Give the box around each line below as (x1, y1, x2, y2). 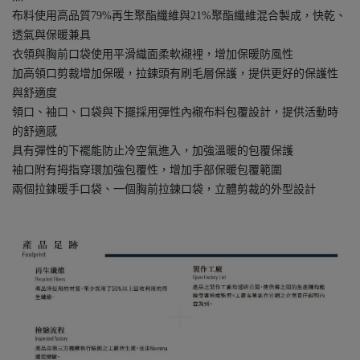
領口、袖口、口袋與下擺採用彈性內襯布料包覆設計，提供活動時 (12, 106, 338, 119)
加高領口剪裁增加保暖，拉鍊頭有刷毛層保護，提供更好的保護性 (12, 67, 338, 80)
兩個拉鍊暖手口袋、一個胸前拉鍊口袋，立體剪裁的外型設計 (12, 183, 316, 196)
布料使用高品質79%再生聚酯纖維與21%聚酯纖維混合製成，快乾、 (12, 10, 346, 22)
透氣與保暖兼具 (12, 29, 91, 42)
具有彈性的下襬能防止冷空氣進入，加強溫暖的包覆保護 (12, 145, 293, 157)
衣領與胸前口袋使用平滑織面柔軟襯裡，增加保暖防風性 (12, 48, 293, 61)
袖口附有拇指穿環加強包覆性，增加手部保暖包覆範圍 (12, 164, 282, 177)
